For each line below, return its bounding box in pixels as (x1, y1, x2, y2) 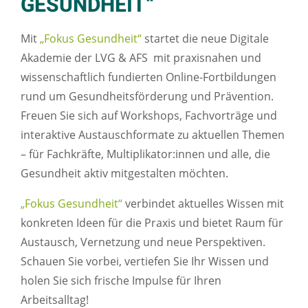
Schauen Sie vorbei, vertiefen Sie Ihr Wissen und (21, 254, 269, 269)
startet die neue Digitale (142, 31, 269, 47)
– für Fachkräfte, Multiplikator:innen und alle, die (21, 146, 270, 162)
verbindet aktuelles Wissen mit (122, 196, 284, 212)
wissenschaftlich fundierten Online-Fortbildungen (21, 69, 276, 85)
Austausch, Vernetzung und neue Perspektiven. (21, 234, 265, 250)
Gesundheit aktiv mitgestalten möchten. (21, 166, 228, 181)
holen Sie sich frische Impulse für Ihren (21, 273, 221, 289)
